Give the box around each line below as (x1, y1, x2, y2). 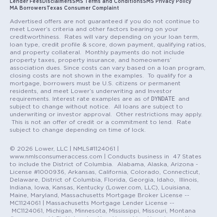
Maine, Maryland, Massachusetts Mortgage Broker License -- (10, 192, 189, 198)
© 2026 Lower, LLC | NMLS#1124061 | (10, 145, 119, 152)
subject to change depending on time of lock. (10, 127, 146, 133)
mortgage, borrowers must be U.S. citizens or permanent (10, 80, 181, 87)
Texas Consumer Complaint (46, 6, 119, 11)
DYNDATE (151, 95, 178, 103)
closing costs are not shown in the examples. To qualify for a (10, 73, 192, 79)
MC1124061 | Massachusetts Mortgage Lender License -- (10, 200, 174, 206)
